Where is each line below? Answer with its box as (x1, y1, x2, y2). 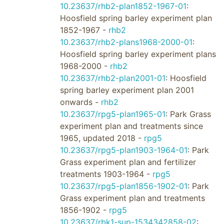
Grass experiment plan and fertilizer (59, 157, 196, 167)
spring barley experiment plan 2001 (59, 85, 194, 95)
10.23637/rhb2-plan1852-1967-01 (59, 1, 186, 11)
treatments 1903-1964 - (59, 169, 152, 179)
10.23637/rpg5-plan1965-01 (59, 109, 165, 119)
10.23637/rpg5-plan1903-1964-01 (59, 145, 187, 155)
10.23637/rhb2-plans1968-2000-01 (59, 37, 192, 47)
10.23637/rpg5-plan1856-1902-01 (59, 181, 187, 191)
